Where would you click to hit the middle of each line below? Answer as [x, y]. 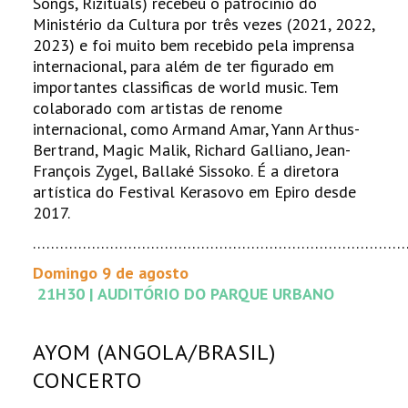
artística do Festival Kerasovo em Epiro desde [195, 191]
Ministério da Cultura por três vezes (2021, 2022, [204, 24]
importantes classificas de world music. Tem [186, 87]
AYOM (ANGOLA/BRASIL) [155, 352]
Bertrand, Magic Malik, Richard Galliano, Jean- [192, 149]
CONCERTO [88, 380]
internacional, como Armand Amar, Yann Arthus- [197, 128]
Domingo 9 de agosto [111, 272]
